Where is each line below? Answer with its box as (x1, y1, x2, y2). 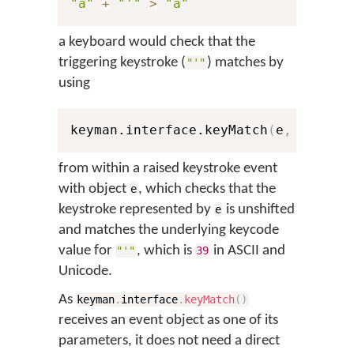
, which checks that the (137, 182, 276, 197)
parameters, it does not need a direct (58, 333, 280, 348)
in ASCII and (209, 243, 285, 258)
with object (58, 182, 130, 197)
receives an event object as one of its (58, 313, 278, 328)
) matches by (206, 55, 284, 70)
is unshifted (222, 202, 295, 217)
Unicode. (58, 264, 112, 279)
